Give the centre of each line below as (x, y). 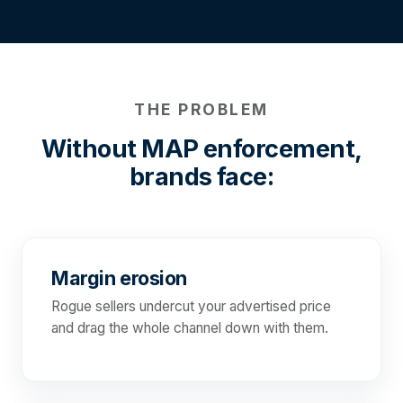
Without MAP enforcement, (201, 149)
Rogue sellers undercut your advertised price (191, 307)
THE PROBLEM (201, 110)
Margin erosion (119, 278)
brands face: (201, 177)
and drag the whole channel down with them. (190, 328)
